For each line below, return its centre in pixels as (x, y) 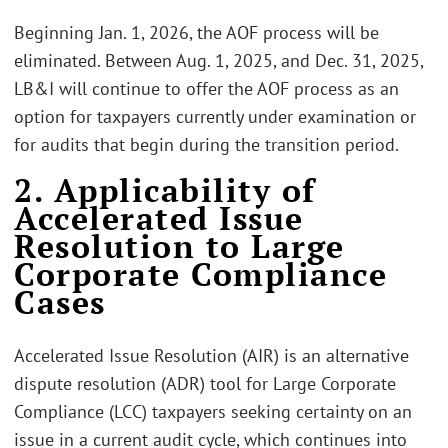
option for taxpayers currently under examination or (215, 116)
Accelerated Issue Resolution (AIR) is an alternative (211, 356)
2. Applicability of (165, 190)
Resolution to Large (179, 246)
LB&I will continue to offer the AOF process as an (206, 88)
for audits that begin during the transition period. (206, 144)
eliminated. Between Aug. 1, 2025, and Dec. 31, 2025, (218, 60)
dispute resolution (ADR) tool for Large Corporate (205, 384)
